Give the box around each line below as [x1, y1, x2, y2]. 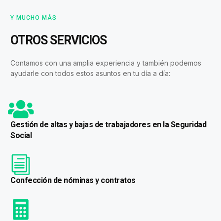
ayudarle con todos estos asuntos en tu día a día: [10, 69, 170, 77]
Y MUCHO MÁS [10, 14, 57, 21]
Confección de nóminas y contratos [10, 175, 136, 185]
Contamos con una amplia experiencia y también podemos [10, 58, 201, 67]
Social [10, 130, 32, 140]
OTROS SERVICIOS [10, 33, 107, 47]
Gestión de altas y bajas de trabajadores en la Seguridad [10, 119, 206, 129]
